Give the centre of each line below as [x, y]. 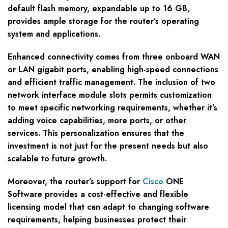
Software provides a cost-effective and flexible [98, 194]
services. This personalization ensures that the [96, 133]
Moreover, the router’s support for [75, 182]
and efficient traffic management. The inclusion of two [111, 82]
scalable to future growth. [57, 159]
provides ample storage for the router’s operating [103, 21]
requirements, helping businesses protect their [97, 220]
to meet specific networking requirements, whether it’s [112, 108]
